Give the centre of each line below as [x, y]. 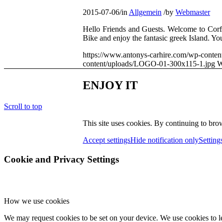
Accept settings [107, 140]
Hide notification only [165, 140]
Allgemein [145, 12]
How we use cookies [37, 201]
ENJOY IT [110, 85]
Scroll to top [23, 106]
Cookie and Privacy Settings [61, 159]
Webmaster [193, 12]
